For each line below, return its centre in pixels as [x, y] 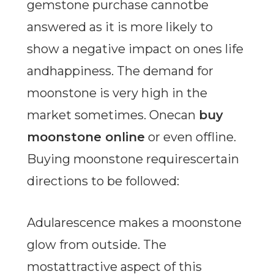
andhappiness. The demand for [120, 71]
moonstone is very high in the [117, 93]
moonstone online [86, 137]
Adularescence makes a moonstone [134, 223]
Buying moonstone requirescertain [133, 159]
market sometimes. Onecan [113, 115]
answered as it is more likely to [120, 27]
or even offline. [190, 137]
